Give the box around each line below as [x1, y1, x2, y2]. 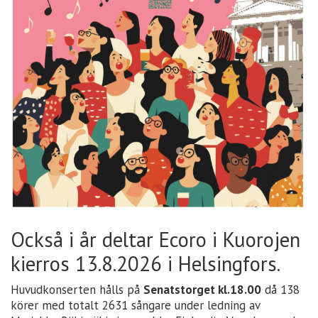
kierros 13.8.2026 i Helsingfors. [11, 250, 280, 277]
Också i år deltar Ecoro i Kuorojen [11, 226, 300, 253]
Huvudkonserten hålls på [11, 282, 143, 298]
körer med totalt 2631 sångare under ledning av [11, 297, 260, 314]
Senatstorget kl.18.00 [143, 282, 261, 298]
